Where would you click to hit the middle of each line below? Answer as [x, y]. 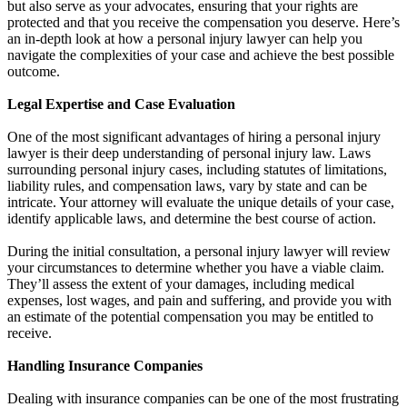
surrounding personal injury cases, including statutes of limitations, [197, 169]
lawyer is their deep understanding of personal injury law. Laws [189, 153]
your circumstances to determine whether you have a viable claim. [196, 267]
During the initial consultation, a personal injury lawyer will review [199, 251]
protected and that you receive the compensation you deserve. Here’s [203, 22]
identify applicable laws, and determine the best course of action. [192, 218]
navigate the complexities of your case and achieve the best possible [201, 55]
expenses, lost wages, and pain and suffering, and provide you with [199, 300]
